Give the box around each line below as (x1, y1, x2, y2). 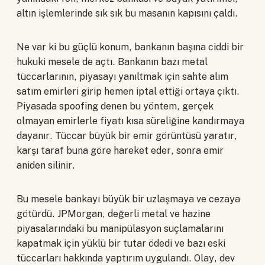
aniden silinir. (17, 159, 75, 171)
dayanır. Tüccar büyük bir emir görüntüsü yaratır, (17, 130, 237, 141)
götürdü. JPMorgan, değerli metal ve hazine (17, 208, 211, 219)
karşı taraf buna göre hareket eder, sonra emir (17, 144, 224, 156)
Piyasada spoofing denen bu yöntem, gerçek (17, 100, 214, 112)
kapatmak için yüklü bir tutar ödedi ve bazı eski (17, 237, 225, 249)
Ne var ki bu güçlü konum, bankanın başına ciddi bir (17, 41, 244, 53)
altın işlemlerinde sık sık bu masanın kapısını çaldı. (17, 7, 238, 19)
